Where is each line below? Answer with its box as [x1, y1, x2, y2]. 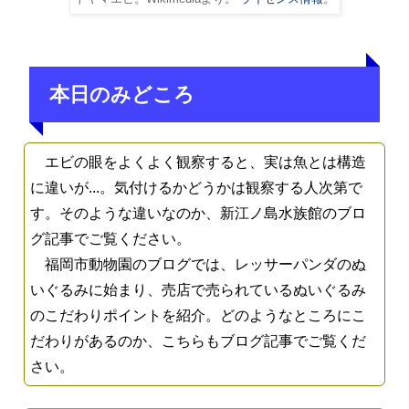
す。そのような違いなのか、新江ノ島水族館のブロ [30, 204, 367, 221]
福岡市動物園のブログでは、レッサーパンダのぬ [30, 256, 367, 272]
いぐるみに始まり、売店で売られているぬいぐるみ [30, 281, 367, 298]
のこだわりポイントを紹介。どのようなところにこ [30, 307, 367, 323]
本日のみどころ [49, 83, 194, 107]
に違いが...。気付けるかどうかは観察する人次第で [30, 179, 363, 195]
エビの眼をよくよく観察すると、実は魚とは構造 [30, 153, 367, 170]
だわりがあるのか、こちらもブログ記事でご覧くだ [30, 332, 367, 349]
